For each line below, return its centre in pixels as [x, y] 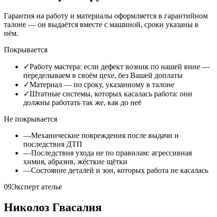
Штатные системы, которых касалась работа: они [111, 94]
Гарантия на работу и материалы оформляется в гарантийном [106, 16]
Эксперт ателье [37, 187]
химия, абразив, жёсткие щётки [75, 162]
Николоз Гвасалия [53, 208]
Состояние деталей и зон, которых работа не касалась [120, 170]
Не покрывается [31, 119]
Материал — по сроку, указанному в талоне [102, 85]
